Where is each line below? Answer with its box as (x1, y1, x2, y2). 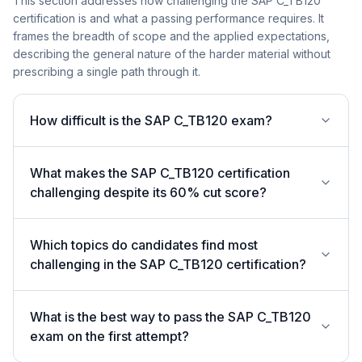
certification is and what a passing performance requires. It (13, 11, 324, 25)
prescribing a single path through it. (13, 65, 200, 78)
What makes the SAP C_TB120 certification (30, 165, 290, 181)
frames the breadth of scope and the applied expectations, (13, 29, 330, 43)
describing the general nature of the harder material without (13, 47, 330, 61)
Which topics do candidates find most (30, 237, 258, 253)
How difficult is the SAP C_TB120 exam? (30, 112, 272, 128)
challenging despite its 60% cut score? (30, 184, 267, 200)
